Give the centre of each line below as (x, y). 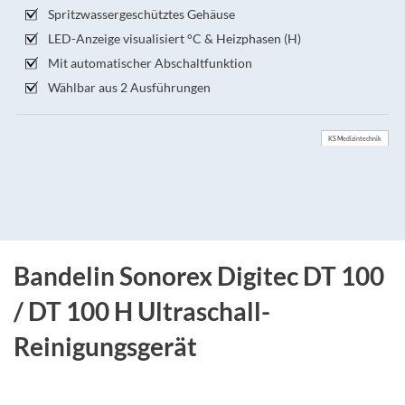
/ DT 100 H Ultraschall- (142, 311)
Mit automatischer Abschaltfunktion (150, 63)
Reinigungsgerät (105, 347)
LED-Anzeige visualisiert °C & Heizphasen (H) (174, 39)
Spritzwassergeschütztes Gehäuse (141, 14)
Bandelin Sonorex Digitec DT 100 (199, 276)
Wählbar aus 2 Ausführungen (129, 88)
